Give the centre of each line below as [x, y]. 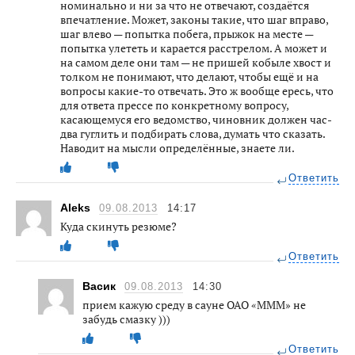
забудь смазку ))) [126, 319]
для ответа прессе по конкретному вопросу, [174, 105]
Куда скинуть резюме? [118, 226]
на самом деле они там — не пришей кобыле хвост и [196, 62]
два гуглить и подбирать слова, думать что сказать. [193, 133]
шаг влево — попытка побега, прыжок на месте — [187, 33]
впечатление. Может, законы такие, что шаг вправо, [194, 19]
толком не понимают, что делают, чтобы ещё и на [189, 76]
